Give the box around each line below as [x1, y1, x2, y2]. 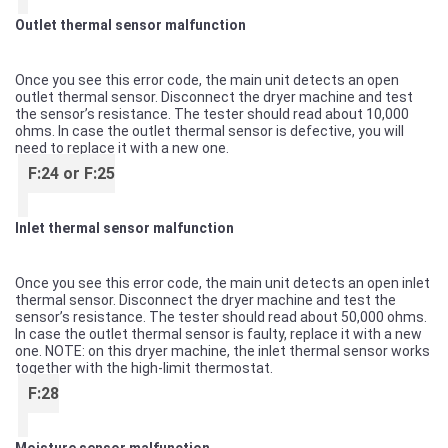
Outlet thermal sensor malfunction [15, 17, 246, 33]
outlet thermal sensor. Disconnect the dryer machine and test [15, 89, 413, 105]
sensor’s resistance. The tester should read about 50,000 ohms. [15, 309, 427, 325]
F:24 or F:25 [28, 164, 115, 183]
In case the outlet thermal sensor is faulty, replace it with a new [15, 326, 422, 342]
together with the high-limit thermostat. [15, 360, 273, 376]
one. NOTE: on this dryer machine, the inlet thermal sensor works [15, 343, 430, 359]
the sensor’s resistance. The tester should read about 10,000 [15, 106, 409, 122]
